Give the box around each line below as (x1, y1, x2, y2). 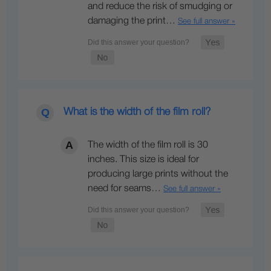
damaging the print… (88, 16, 178, 25)
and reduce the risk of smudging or (88, 2, 232, 11)
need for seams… (88, 184, 163, 193)
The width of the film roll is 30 (88, 140, 208, 149)
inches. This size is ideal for (88, 155, 199, 164)
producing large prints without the (88, 169, 228, 178)
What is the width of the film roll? (64, 106, 211, 117)
